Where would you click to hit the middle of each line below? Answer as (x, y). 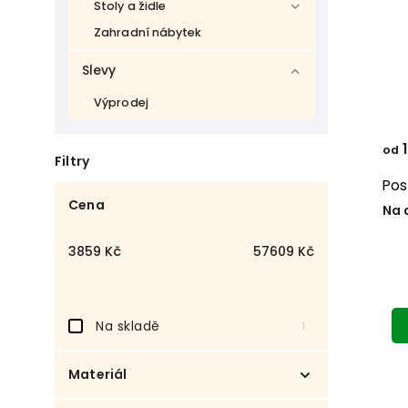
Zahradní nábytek (148, 32)
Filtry (72, 161)
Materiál (98, 374)
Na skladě (128, 326)
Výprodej (121, 102)
